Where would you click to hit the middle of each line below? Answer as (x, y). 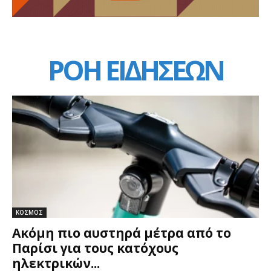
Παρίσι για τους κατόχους (95, 248)
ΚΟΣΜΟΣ (29, 212)
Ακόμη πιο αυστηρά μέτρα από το (122, 233)
